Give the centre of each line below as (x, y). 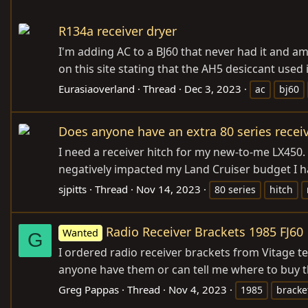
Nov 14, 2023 (168, 189)
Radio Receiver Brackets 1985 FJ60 (205, 232)
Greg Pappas (89, 289)
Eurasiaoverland (97, 88)
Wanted (81, 233)
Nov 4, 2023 (198, 289)
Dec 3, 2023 (213, 88)
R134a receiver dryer (118, 31)
